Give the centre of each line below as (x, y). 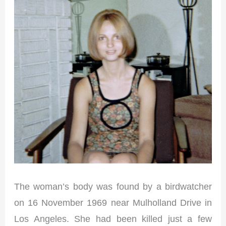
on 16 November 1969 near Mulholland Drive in (113, 202)
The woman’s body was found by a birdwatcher (113, 186)
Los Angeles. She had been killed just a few (113, 218)
